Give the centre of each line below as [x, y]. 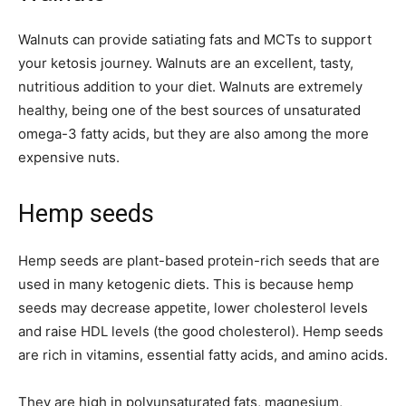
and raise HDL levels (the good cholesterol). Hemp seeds [201, 332]
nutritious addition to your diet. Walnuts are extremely [190, 87]
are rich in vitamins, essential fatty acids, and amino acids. [203, 355]
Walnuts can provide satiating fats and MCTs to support [195, 40]
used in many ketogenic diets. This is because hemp [186, 285]
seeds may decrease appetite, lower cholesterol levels [193, 308]
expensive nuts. [69, 158]
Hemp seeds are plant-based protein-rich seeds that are [199, 261]
